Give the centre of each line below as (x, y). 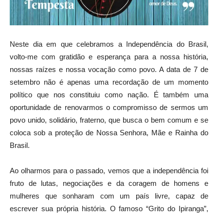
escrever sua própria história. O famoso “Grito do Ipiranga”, (109, 208)
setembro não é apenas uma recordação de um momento (109, 82)
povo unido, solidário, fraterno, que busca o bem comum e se (109, 120)
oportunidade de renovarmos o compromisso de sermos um (109, 107)
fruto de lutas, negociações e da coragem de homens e (109, 183)
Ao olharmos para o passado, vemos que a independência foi (109, 170)
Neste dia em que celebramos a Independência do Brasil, (109, 44)
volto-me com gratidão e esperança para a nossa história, (109, 56)
